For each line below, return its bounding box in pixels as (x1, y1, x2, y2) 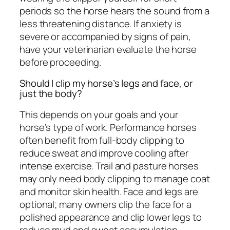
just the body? (20, 87, 82, 101)
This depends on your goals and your (20, 107, 178, 121)
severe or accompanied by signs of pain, (20, 29, 191, 43)
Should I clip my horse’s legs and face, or (20, 76, 193, 90)
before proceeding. (20, 55, 102, 69)
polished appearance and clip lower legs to (20, 210, 202, 224)
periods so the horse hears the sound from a (20, 4, 209, 17)
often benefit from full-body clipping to (20, 133, 184, 147)
